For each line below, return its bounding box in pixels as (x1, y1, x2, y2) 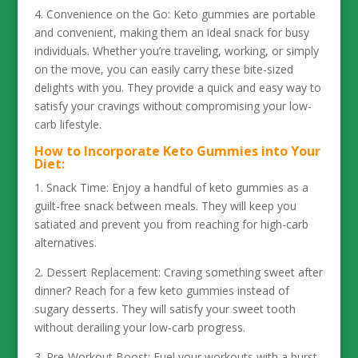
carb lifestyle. (34, 117, 101, 132)
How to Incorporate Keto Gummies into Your (34, 142, 320, 160)
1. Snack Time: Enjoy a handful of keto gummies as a (34, 180, 308, 195)
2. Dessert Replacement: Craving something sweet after (34, 265, 323, 280)
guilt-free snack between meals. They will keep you (34, 198, 296, 213)
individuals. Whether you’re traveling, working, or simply (34, 43, 319, 58)
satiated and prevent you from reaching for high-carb (34, 217, 308, 232)
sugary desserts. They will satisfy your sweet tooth (34, 301, 296, 316)
